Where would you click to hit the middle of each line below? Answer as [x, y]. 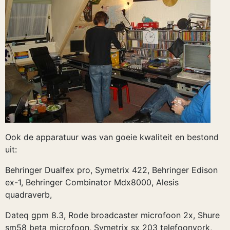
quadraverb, [28, 195]
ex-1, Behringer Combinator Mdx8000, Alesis [92, 182]
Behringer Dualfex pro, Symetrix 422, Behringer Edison [111, 170]
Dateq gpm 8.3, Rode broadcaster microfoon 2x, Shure [112, 215]
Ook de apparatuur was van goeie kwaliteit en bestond [112, 137]
